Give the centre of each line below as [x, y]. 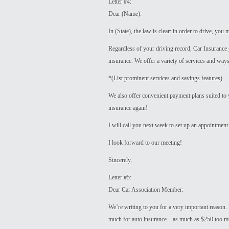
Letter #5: [120, 177]
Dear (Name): [125, 14]
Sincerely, [120, 160]
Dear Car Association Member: [146, 190]
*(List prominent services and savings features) [165, 78]
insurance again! [128, 108]
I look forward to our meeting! [145, 143]
